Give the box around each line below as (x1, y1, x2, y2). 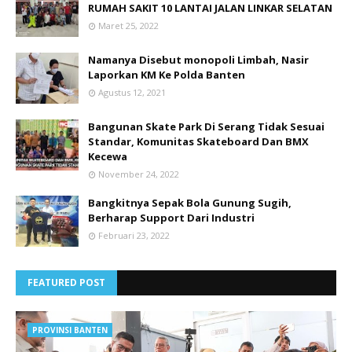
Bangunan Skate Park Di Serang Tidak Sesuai (88, 119, 324, 134)
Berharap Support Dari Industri (88, 210, 255, 225)
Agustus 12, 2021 (98, 86, 166, 98)
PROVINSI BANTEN (32, 324, 108, 335)
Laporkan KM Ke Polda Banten (88, 67, 245, 82)
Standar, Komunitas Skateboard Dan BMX (88, 134, 309, 148)
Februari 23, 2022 (98, 229, 170, 241)
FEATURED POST (27, 275, 105, 289)
